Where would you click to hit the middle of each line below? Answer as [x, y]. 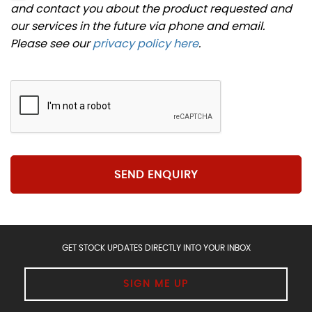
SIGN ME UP [156, 284]
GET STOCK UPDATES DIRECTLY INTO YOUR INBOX [156, 248]
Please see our [52, 44]
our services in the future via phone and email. [138, 26]
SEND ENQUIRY [156, 174]
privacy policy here [146, 44]
